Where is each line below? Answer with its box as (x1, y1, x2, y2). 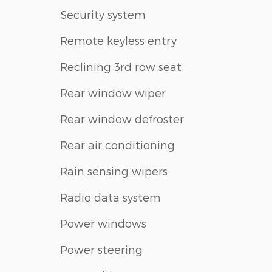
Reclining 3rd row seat (60, 59, 182, 73)
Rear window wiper (60, 86, 166, 99)
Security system (60, 7, 146, 21)
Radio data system (60, 190, 161, 203)
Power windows (60, 216, 146, 229)
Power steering (60, 242, 143, 256)
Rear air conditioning (60, 138, 175, 151)
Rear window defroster (60, 112, 184, 125)
